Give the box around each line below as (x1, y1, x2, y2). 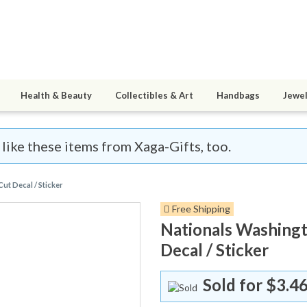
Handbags (217, 90, 260, 101)
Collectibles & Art (115, 90, 193, 101)
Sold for (203, 275, 262, 295)
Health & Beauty (21, 90, 92, 101)
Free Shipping (172, 203, 230, 215)
